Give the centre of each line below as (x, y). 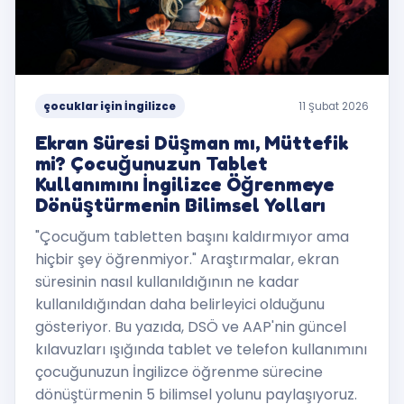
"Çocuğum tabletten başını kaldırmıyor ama (192, 236)
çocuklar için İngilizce (110, 106)
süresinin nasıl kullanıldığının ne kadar (167, 281)
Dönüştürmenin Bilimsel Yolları (180, 205)
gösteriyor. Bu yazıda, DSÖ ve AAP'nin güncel (190, 326)
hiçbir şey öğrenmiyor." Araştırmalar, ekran (187, 259)
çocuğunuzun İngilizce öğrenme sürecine (179, 372)
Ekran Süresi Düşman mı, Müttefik (192, 143)
